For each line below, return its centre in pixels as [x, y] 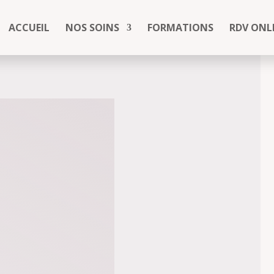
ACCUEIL [29, 28]
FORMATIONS [180, 28]
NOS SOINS [92, 28]
